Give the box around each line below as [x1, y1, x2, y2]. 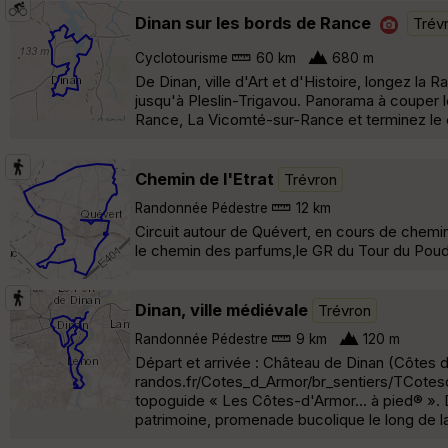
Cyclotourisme [135, 49, 228, 66]
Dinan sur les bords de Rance [135, 12, 371, 33]
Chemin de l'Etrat [135, 168, 274, 189]
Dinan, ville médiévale [135, 299, 308, 320]
